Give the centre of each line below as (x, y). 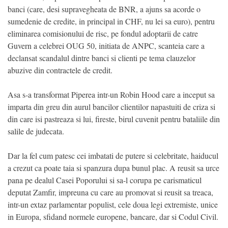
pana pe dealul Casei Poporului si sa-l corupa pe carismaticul (105, 180)
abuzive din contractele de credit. (60, 70)
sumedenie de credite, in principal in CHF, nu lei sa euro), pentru (111, 21)
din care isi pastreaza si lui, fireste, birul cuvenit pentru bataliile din (114, 119)
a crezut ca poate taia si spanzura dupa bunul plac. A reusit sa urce (113, 168)
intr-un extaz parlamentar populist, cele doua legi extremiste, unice (113, 205)
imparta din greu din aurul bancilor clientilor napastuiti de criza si (111, 107)
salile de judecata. (36, 131)
